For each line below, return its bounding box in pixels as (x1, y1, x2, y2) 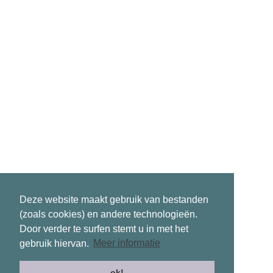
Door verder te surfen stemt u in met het (19, 223, 188, 234)
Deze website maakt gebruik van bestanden (19, 194, 208, 205)
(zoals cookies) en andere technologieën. (19, 208, 197, 219)
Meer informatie (93, 238, 161, 249)
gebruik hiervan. (19, 238, 91, 249)
